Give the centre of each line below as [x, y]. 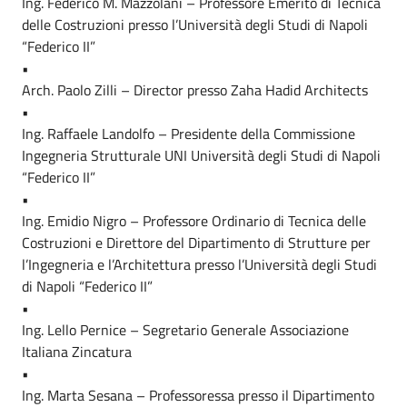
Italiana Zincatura [77, 352]
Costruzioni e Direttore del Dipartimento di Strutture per [196, 243]
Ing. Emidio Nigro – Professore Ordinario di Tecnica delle [194, 221]
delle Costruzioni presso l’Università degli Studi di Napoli [195, 25]
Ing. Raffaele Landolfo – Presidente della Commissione [189, 134]
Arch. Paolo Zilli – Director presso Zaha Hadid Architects [195, 90]
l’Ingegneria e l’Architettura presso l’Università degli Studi [199, 264]
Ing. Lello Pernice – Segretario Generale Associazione [185, 330]
